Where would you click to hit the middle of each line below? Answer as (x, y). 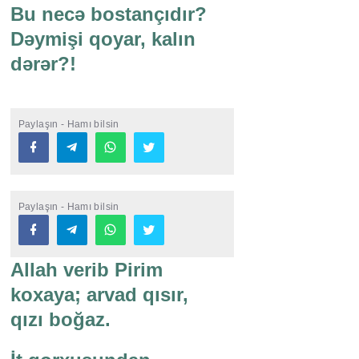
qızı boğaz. (60, 320)
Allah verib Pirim (86, 270)
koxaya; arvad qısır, (99, 295)
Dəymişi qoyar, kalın (103, 39)
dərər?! (43, 64)
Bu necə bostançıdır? (108, 14)
